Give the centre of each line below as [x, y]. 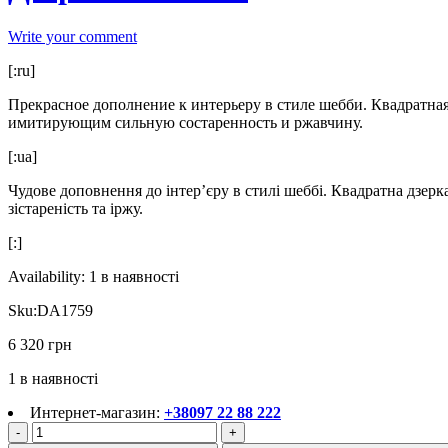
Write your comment [72, 36]
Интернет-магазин [93, 412]
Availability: [46, 276]
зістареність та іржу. [75, 208]
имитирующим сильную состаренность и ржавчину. [185, 122]
